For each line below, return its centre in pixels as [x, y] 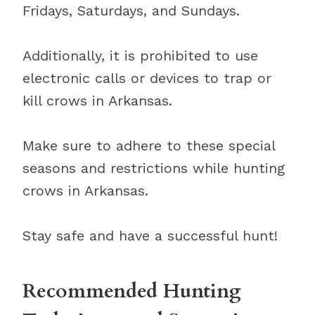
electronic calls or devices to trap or [147, 78]
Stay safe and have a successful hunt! [150, 236]
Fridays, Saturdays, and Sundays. [131, 11]
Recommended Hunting [132, 291]
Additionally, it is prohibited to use [140, 56]
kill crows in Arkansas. [97, 101]
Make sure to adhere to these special [149, 146]
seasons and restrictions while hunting [154, 168]
